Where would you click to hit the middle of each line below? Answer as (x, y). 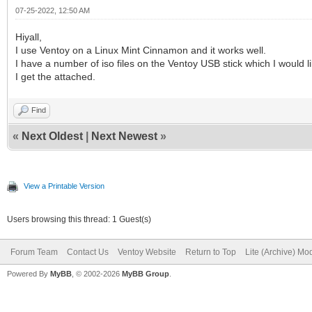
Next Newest (124, 136)
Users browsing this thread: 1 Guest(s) (79, 219)
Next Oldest (52, 136)
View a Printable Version (64, 186)
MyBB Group (146, 273)
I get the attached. (55, 76)
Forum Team (34, 252)
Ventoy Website (147, 252)
